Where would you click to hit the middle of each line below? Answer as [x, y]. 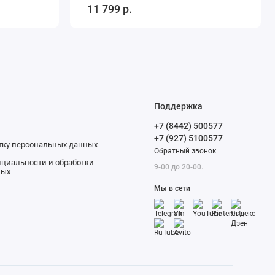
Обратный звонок [185, 151]
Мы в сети [172, 188]
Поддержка [179, 107]
